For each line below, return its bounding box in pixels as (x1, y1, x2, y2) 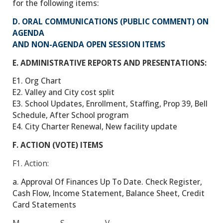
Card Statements (12, 199, 76, 211)
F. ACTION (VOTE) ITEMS (12, 139, 103, 151)
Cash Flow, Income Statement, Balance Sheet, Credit (12, 188, 205, 199)
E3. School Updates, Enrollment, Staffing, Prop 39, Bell (12, 98, 208, 110)
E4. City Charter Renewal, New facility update (12, 121, 177, 132)
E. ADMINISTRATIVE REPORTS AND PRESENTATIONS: (12, 57, 207, 68)
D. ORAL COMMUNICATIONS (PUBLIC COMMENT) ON (12, 15, 209, 27)
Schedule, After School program (12, 110, 129, 121)
